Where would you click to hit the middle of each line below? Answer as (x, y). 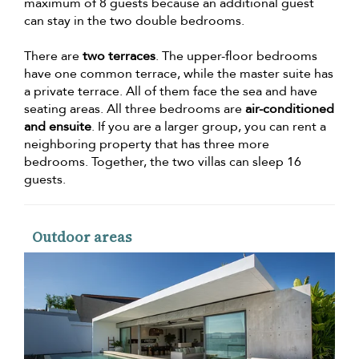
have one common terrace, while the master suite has (179, 74)
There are (53, 56)
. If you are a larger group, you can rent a (209, 127)
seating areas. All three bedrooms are (135, 109)
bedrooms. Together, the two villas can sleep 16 (163, 162)
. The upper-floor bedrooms (236, 56)
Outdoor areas (82, 237)
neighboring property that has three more (147, 145)
